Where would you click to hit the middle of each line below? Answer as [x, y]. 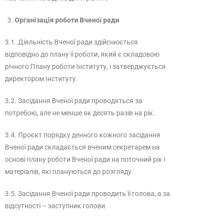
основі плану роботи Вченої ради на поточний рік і [85, 159]
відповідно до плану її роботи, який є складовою [82, 54]
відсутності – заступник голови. [56, 206]
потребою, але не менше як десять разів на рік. [80, 113]
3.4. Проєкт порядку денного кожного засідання [83, 135]
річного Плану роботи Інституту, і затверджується [85, 66]
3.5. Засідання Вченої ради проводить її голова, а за [88, 194]
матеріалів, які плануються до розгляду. [69, 172]
